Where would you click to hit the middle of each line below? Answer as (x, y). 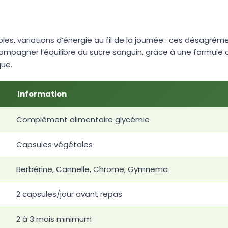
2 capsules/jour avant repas (69, 194)
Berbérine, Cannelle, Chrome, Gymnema (92, 169)
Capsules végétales (54, 144)
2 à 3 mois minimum (54, 219)
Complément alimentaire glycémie (83, 119)
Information (42, 94)
